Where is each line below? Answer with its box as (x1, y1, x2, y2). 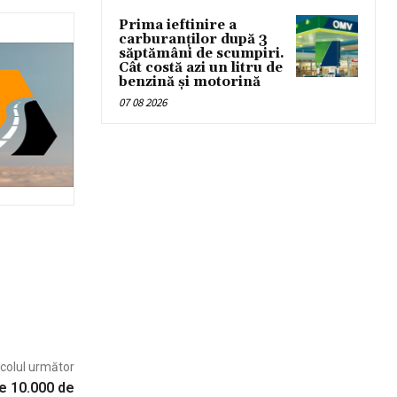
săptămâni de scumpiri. (119, 44, 284, 62)
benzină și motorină (119, 73, 261, 90)
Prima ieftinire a (119, 16, 237, 34)
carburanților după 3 (119, 30, 268, 48)
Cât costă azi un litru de (119, 58, 283, 76)
